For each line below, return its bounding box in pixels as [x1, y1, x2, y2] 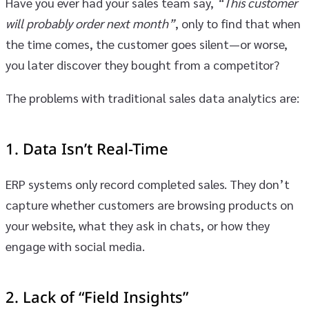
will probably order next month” [6, 14, 175, 31]
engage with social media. [6, 237, 145, 254]
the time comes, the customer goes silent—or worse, [6, 35, 288, 52]
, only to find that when [175, 14, 301, 31]
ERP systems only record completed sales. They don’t [6, 175, 290, 192]
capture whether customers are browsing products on [6, 196, 294, 212]
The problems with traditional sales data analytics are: [6, 89, 299, 106]
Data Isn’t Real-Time [23, 138, 168, 161]
